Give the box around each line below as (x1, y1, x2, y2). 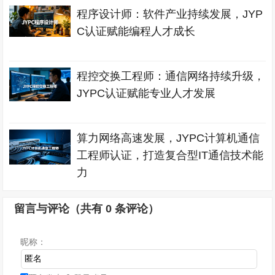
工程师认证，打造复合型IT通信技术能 (77, 149, 264, 161)
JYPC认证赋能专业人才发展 (77, 87, 216, 99)
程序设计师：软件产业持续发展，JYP (77, 8, 263, 20)
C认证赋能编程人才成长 (77, 25, 196, 37)
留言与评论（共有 (14, 203, 106, 215)
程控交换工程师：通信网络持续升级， (77, 70, 265, 82)
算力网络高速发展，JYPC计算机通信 (77, 132, 260, 144)
